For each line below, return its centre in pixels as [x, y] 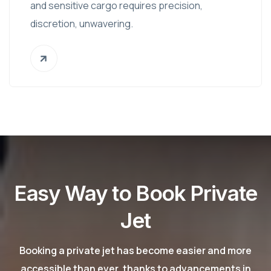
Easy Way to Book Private [135, 193]
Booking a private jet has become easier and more [135, 250]
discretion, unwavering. [82, 24]
